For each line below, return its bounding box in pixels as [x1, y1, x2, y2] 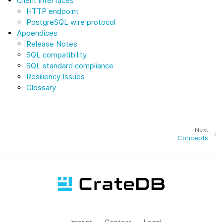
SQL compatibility [26, 50, 87, 59]
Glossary [26, 82, 56, 92]
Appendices [17, 28, 58, 38]
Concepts [177, 133, 208, 142]
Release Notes [26, 39, 78, 49]
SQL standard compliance [26, 60, 114, 70]
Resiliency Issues [26, 71, 85, 81]
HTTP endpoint [26, 6, 79, 16]
